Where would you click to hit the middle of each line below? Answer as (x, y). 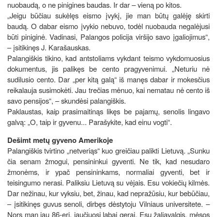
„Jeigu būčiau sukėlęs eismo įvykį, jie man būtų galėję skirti (108, 15)
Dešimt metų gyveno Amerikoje (60, 140)
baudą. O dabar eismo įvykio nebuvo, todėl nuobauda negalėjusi (108, 26)
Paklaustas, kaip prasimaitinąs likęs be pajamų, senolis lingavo (108, 111)
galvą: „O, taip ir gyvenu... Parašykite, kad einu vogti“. (90, 122)
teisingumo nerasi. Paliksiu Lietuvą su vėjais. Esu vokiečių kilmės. (108, 182)
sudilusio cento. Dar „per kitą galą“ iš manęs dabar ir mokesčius (108, 79)
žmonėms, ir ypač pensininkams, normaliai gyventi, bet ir (108, 171)
